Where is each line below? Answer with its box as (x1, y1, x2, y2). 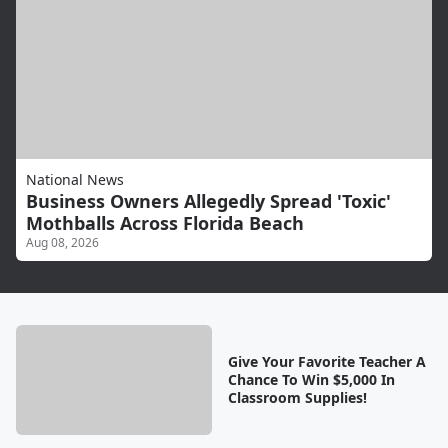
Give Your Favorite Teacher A (227, 352, 426, 372)
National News (26, 170, 124, 190)
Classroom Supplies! (227, 388, 367, 408)
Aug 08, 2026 (26, 234, 99, 252)
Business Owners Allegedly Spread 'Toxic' (26, 189, 391, 214)
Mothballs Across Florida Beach (26, 211, 304, 236)
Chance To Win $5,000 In (227, 370, 395, 390)
